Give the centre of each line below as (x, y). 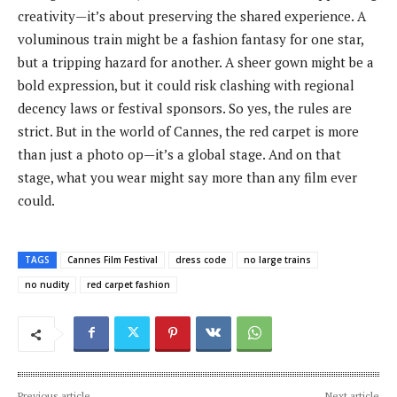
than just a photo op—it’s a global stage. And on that (179, 154)
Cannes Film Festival (113, 259)
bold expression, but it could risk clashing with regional (186, 85)
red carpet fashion (128, 284)
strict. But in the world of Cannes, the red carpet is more (188, 131)
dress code (201, 259)
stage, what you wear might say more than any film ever (187, 177)
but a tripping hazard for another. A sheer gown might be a (196, 62)
